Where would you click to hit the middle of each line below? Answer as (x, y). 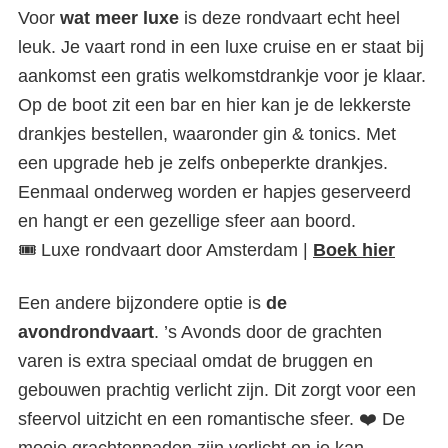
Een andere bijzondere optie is (142, 303)
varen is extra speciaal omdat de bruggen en (195, 361)
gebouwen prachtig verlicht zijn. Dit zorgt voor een (217, 390)
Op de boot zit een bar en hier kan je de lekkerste (214, 105)
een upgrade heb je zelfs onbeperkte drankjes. (203, 163)
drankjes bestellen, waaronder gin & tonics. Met (207, 134)
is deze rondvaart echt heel (289, 18)
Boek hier (354, 250)
